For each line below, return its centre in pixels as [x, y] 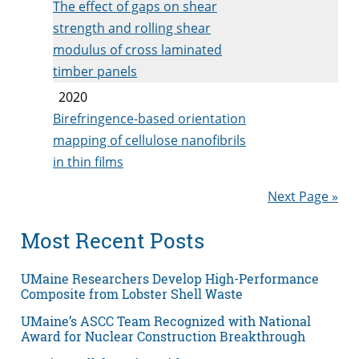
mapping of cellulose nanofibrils [149, 140]
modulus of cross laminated [137, 49]
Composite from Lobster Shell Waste [132, 293]
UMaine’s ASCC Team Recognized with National [166, 321]
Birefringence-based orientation [149, 118]
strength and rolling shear [132, 28]
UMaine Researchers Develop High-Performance [170, 278]
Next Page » [303, 196]
